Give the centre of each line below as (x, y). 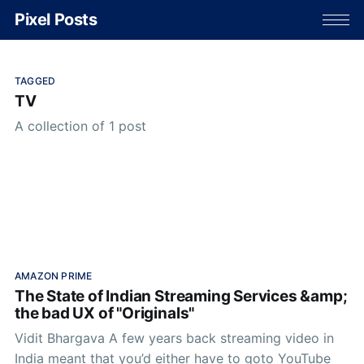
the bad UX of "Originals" (104, 314)
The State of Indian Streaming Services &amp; (181, 297)
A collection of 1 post (80, 126)
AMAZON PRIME (53, 275)
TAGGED (35, 80)
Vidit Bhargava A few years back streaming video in (68, 338)
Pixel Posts (56, 20)
